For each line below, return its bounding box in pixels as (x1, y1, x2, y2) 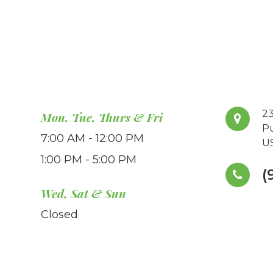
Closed (41, 208, 79, 222)
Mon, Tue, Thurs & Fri (41, 109, 163, 126)
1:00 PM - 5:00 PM (41, 153, 137, 167)
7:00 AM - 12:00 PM (41, 132, 144, 146)
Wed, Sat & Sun (41, 185, 127, 202)
